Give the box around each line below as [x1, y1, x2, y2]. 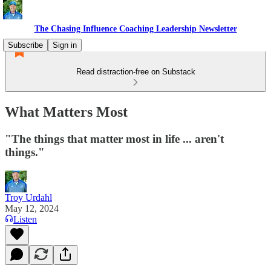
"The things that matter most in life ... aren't [5, 132, 224, 145]
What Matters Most [5, 103, 128, 120]
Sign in [53, 41, 77, 50]
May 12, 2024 [5, 203, 59, 214]
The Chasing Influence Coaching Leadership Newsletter [34, 24, 237, 33]
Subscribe [8, 41, 43, 50]
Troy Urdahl [5, 192, 52, 203]
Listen [13, 214, 37, 224]
